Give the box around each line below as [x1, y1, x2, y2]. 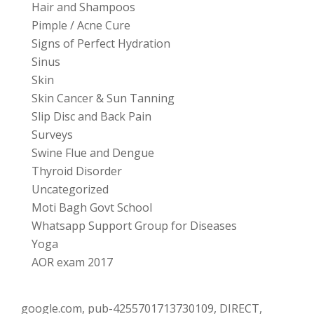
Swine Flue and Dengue [32, 145, 154, 161]
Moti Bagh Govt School [32, 200, 152, 216]
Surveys [32, 127, 73, 143]
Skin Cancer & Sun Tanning [32, 90, 175, 107]
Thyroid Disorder [32, 163, 122, 179]
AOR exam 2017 [32, 254, 113, 271]
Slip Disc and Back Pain [32, 109, 151, 125]
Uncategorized [32, 182, 109, 198]
